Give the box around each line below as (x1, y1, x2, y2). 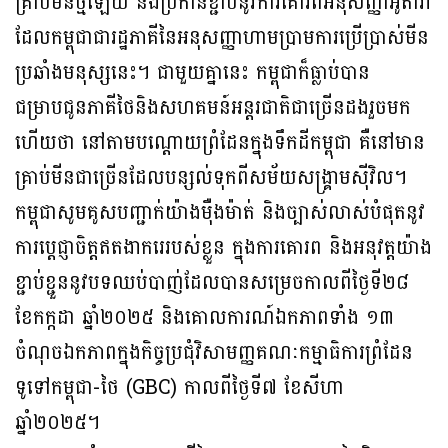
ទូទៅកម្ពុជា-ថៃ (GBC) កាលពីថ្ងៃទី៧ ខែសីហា (15, 370, 344, 407)
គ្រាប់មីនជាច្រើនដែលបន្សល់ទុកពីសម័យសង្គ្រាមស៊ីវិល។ (15, 160, 407, 197)
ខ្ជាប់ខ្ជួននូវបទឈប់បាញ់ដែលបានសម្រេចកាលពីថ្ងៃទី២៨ (15, 265, 409, 302)
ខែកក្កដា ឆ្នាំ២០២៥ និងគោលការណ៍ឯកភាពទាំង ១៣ (15, 300, 394, 337)
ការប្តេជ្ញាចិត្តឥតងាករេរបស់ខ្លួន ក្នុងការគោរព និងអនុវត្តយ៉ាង (15, 230, 432, 267)
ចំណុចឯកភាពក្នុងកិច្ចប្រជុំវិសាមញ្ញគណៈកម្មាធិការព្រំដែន (15, 335, 413, 372)
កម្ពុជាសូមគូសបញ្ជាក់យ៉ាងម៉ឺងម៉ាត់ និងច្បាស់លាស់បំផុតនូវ (15, 195, 425, 232)
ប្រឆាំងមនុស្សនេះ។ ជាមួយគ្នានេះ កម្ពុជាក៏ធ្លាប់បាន (15, 55, 370, 92)
